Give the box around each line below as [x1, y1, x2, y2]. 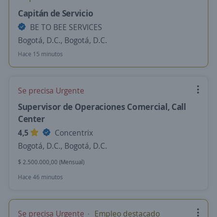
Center [18, 113, 45, 124]
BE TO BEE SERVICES [28, 22, 102, 32]
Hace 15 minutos [18, 50, 63, 58]
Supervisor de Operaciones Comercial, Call [18, 101, 186, 112]
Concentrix [53, 127, 93, 138]
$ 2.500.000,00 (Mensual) [18, 158, 84, 166]
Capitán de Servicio [18, 7, 93, 19]
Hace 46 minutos [18, 173, 63, 181]
